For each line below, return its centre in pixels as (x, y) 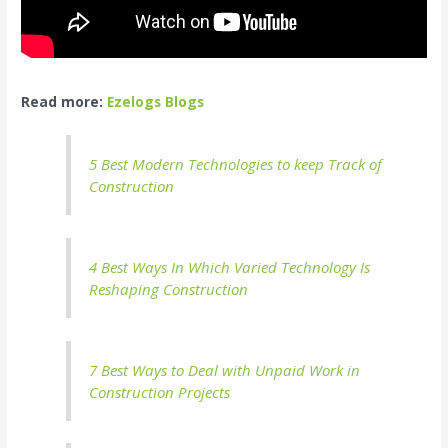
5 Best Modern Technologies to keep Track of (236, 164)
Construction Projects (160, 391)
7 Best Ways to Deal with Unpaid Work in (225, 369)
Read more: (64, 101)
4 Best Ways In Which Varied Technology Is (230, 267)
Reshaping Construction (169, 289)
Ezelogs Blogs (156, 101)
